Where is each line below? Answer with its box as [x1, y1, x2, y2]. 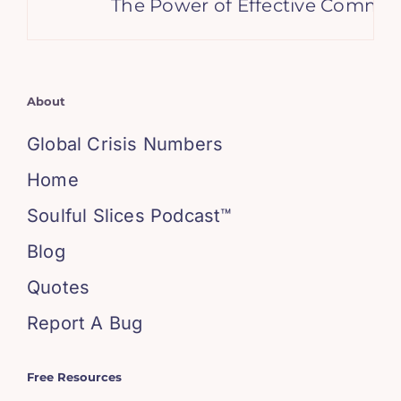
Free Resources [26, 370, 122, 384]
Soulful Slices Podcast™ [26, 205, 232, 226]
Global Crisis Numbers [26, 133, 224, 155]
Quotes [26, 277, 90, 298]
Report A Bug [26, 312, 143, 334]
